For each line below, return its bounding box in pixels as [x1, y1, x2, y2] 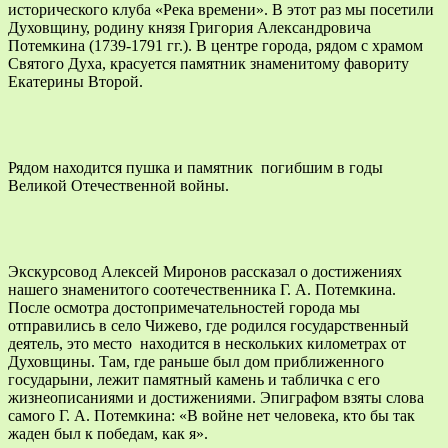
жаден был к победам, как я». [8, 424, 208, 442]
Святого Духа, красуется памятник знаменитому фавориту [8, 54, 409, 72]
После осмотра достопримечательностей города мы [8, 298, 360, 316]
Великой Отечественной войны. [8, 176, 229, 194]
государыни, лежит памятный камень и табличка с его [8, 370, 380, 388]
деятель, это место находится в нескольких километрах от [8, 334, 406, 352]
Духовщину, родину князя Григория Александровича [8, 18, 371, 36]
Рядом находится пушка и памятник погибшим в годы [8, 158, 383, 176]
